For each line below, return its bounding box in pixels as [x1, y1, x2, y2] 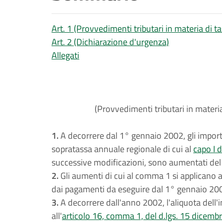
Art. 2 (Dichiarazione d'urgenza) [52, 35, 169, 49]
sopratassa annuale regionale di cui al [52, 142, 193, 156]
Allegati [52, 49, 79, 62]
